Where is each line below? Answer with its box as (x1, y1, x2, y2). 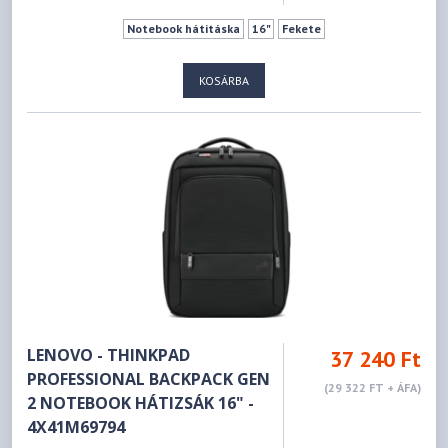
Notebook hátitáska (126, 20, 240, 36)
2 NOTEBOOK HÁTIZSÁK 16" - (27, 391, 255, 414)
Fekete (282, 20, 322, 36)
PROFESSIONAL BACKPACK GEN (27, 367, 271, 390)
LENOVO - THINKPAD (27, 343, 191, 366)
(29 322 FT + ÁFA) (323, 379, 421, 395)
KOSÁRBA (199, 72, 249, 88)
